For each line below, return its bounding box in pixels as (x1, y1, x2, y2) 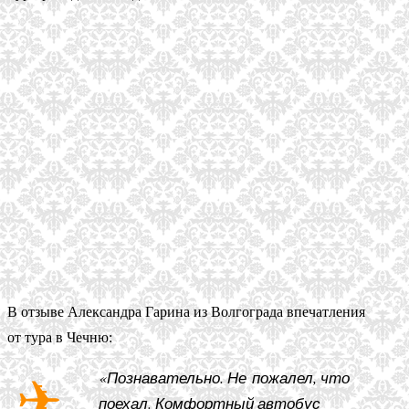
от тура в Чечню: (7, 329, 112, 345)
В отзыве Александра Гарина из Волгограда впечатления (7, 303, 365, 320)
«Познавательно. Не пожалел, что (99, 366, 350, 388)
